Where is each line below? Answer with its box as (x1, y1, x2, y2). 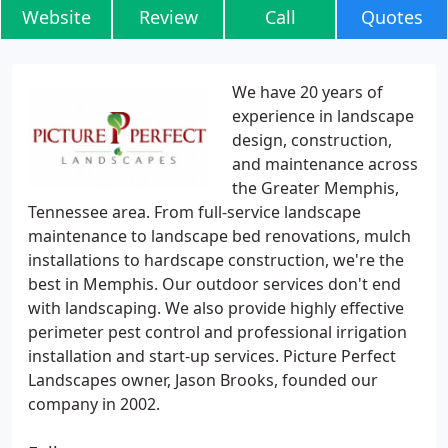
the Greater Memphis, (232, 177, 399, 199)
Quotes (361, 5, 423, 29)
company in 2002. (28, 393, 160, 415)
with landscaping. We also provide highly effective (28, 297, 404, 319)
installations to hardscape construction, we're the (28, 249, 404, 271)
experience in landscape (232, 105, 414, 127)
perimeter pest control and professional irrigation (28, 321, 407, 343)
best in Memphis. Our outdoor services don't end (28, 273, 401, 295)
